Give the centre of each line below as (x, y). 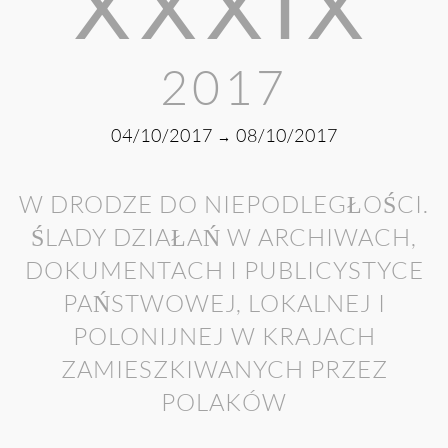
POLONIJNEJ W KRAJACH (224, 336)
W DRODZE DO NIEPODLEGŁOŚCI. (224, 204)
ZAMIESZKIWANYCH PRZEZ (224, 369)
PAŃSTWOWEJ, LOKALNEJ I (224, 303)
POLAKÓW (224, 402)
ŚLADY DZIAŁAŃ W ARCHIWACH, (224, 237)
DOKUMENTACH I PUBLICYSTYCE (224, 270)
